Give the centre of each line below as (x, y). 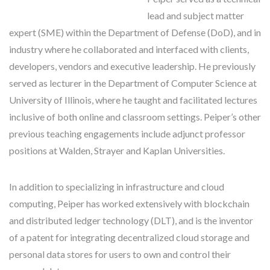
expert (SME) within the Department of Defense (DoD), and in (135, 32)
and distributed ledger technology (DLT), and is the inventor (131, 220)
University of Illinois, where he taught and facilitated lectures (133, 100)
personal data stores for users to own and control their (120, 254)
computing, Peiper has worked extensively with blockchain (129, 203)
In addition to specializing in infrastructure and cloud (117, 187)
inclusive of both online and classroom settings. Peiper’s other (135, 117)
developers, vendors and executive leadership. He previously (132, 66)
